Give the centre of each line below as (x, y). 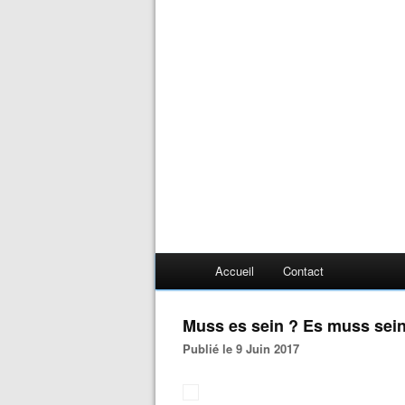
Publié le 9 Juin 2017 (245, 348)
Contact (303, 271)
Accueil (235, 271)
